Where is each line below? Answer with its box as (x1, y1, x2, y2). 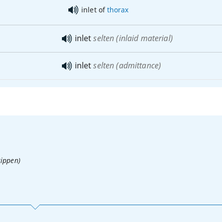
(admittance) (114, 59, 162, 71)
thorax (107, 4, 128, 14)
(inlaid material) (114, 32, 173, 44)
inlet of (81, 4, 108, 14)
